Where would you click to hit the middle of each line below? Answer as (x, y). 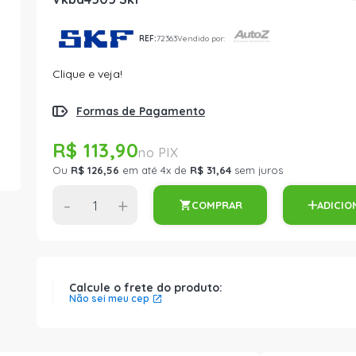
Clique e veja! (87, 74)
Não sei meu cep (109, 298)
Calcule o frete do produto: (146, 288)
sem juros (257, 170)
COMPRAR (217, 205)
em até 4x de (155, 170)
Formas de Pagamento (141, 111)
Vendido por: (201, 38)
